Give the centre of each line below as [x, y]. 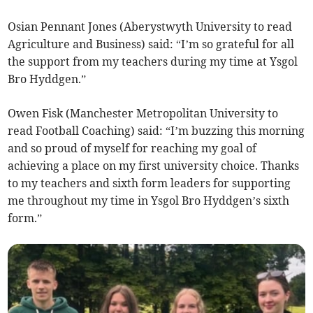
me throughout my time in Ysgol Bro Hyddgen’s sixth [149, 201]
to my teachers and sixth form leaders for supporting [150, 183]
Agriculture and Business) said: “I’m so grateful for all [151, 44]
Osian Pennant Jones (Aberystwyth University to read [150, 27]
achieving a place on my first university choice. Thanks [154, 166]
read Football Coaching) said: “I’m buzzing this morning [156, 131]
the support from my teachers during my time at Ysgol [153, 62]
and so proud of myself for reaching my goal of [132, 148]
